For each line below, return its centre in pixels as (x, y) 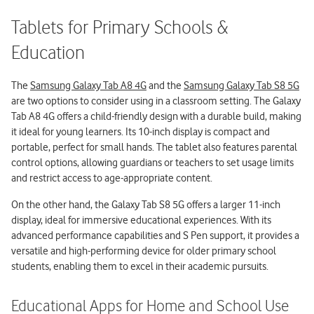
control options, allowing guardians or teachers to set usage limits (152, 162)
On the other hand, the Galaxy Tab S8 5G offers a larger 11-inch (146, 204)
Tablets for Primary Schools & (120, 28)
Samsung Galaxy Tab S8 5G (241, 85)
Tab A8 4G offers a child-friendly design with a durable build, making (156, 116)
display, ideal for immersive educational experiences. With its (141, 220)
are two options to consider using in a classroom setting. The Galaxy (156, 101)
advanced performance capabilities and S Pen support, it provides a (155, 235)
